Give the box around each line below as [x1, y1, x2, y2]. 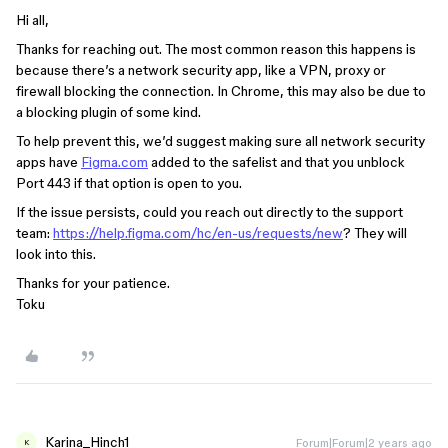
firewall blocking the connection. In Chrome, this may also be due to [16, 83, 426, 99]
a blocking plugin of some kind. [16, 104, 201, 120]
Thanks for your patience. [16, 275, 170, 291]
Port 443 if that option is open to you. [16, 175, 242, 191]
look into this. [16, 246, 96, 262]
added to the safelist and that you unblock [148, 154, 405, 170]
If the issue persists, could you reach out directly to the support [16, 204, 403, 220]
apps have [16, 154, 81, 170]
